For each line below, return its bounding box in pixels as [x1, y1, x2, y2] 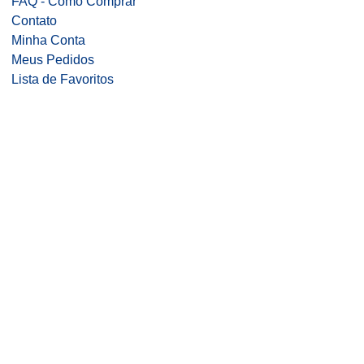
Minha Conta [11, 33, 85, 47]
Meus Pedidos [11, 53, 94, 67]
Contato [11, 14, 57, 28]
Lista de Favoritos [11, 72, 114, 86]
